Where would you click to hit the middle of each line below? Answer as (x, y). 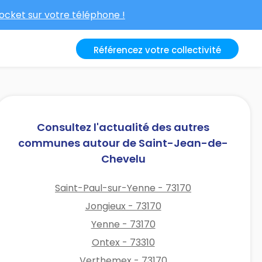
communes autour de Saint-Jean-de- (123, 143)
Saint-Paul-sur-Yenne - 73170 (123, 188)
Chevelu (123, 158)
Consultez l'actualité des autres (123, 127)
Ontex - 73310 (123, 242)
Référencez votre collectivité (157, 50)
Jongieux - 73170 (123, 206)
